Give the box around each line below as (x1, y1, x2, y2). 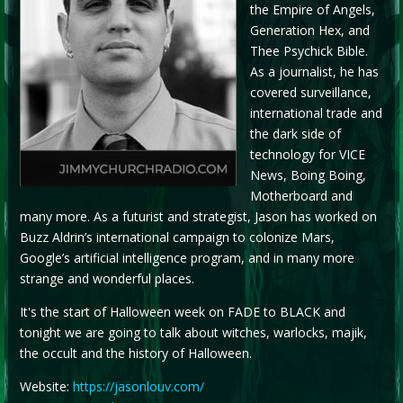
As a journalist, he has (249, 62, 379, 80)
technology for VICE (249, 145, 365, 163)
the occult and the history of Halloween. (19, 344, 252, 362)
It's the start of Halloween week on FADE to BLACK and (19, 302, 345, 320)
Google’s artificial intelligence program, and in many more (19, 248, 354, 266)
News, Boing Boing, (249, 166, 366, 184)
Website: (19, 377, 73, 395)
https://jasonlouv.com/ (72, 377, 204, 395)
